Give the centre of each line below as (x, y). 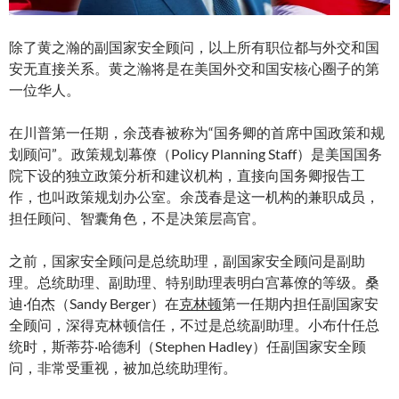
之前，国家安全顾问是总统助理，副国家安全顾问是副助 (187, 261)
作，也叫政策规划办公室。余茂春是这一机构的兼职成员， (194, 197)
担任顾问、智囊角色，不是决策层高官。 (137, 218)
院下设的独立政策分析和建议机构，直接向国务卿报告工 (187, 175)
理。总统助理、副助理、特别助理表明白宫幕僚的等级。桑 (194, 282)
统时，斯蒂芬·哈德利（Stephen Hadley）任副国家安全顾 (187, 346)
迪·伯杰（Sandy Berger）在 (94, 304)
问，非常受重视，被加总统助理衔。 (123, 368)
